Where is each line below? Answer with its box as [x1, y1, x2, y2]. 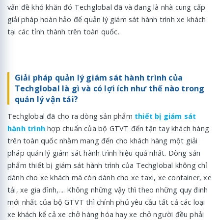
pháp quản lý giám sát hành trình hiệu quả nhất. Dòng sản [7, 148, 201, 158]
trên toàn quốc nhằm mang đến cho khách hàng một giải [7, 136, 198, 145]
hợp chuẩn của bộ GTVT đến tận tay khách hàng [45, 123, 209, 133]
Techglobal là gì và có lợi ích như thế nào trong [14, 82, 205, 94]
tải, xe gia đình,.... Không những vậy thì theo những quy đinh [7, 185, 208, 194]
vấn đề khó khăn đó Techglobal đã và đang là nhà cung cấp [7, 2, 206, 12]
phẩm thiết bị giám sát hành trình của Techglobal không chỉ [7, 160, 208, 170]
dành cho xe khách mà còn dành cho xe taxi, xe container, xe [7, 172, 212, 182]
